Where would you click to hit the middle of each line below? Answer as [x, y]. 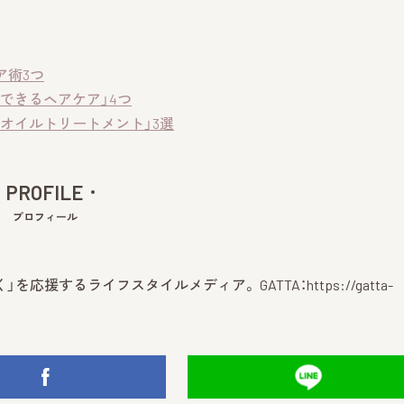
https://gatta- [350, 284]
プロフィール [45, 216]
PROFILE [45, 192]
